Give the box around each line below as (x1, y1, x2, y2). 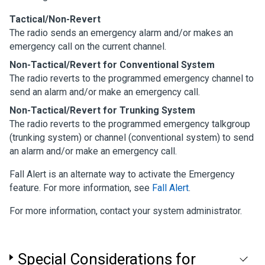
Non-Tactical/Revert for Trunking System (9, 105, 195, 116)
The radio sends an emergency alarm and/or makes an (9, 27, 233, 38)
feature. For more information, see (9, 182, 152, 193)
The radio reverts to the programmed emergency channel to (9, 73, 254, 84)
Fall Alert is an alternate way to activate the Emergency (9, 169, 235, 180)
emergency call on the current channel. (9, 41, 166, 52)
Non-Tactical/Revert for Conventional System (9, 59, 215, 70)
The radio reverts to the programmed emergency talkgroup (9, 118, 250, 130)
